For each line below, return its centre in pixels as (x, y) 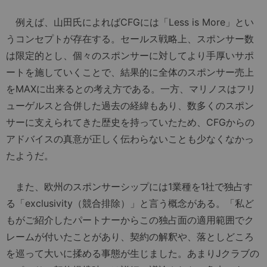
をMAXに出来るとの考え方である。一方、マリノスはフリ (131, 89)
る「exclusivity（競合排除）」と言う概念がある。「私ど (130, 203)
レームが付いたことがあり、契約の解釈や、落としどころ (130, 236)
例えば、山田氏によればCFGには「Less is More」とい (130, 22)
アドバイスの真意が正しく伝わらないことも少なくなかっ (130, 139)
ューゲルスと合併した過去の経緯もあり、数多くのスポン (130, 105)
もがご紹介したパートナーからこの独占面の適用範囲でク (130, 220)
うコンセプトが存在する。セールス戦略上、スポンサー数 (130, 38)
